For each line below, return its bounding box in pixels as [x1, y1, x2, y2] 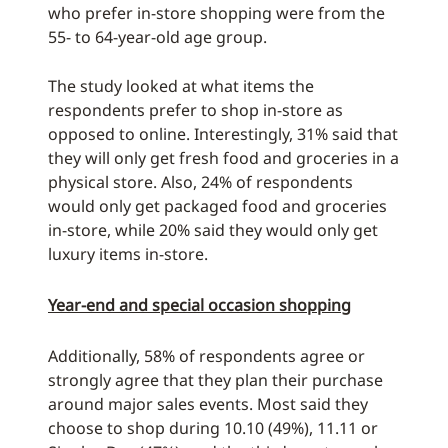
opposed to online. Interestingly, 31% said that [48, 123, 398, 145]
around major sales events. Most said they [48, 393, 368, 415]
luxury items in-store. [48, 243, 208, 265]
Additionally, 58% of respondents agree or [48, 345, 365, 367]
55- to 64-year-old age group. [48, 26, 267, 48]
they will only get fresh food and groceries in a [48, 147, 399, 169]
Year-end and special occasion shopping [48, 294, 351, 316]
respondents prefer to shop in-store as [48, 99, 343, 121]
